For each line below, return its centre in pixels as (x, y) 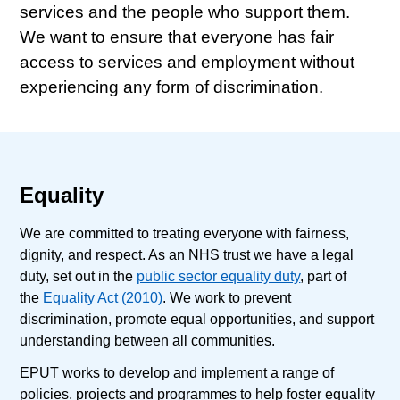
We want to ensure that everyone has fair (177, 37)
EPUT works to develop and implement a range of (177, 373)
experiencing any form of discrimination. (172, 87)
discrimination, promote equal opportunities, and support (197, 320)
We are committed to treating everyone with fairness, (185, 234)
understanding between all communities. (148, 341)
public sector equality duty (219, 277)
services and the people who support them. (185, 12)
